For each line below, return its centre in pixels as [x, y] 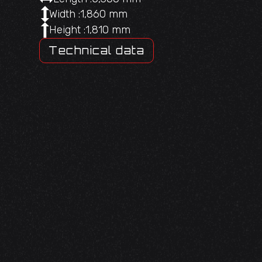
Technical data [97, 51]
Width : [65, 14]
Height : [68, 30]
